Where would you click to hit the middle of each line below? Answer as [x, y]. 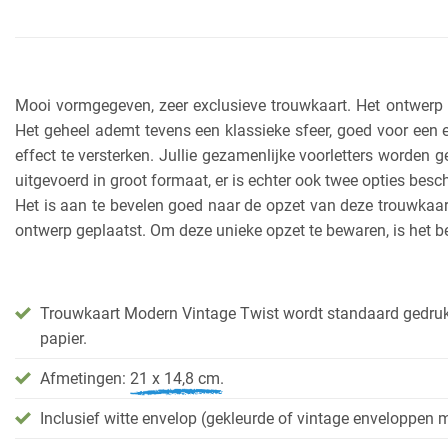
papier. [63, 338]
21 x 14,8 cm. [177, 378]
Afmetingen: [85, 378]
